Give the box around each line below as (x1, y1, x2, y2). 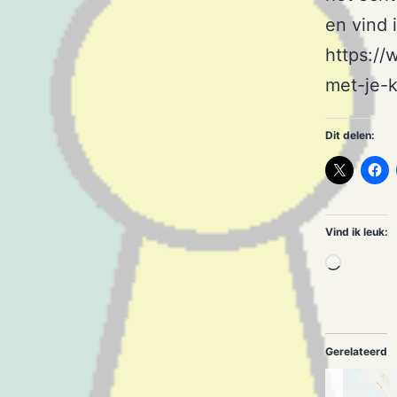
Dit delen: (325, 128, 375, 143)
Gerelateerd (325, 345, 387, 359)
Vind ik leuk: (325, 225, 388, 239)
